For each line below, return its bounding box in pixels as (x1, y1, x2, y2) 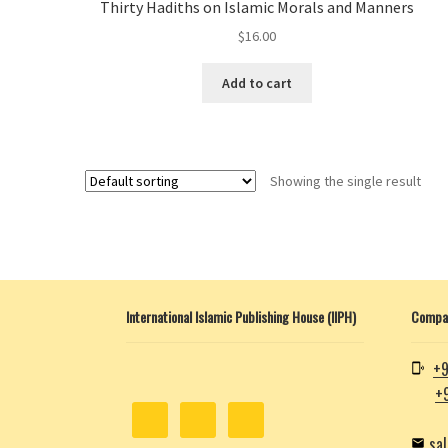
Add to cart (222, 73, 293, 92)
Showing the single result (269, 171, 421, 190)
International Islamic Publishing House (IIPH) (126, 305, 357, 327)
